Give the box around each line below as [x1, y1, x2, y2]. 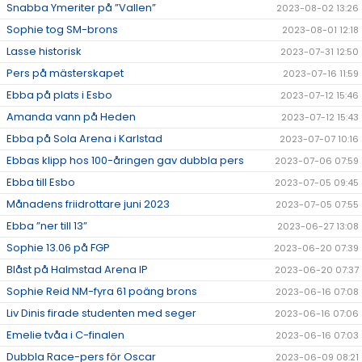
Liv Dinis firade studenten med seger [6, 305, 196, 322]
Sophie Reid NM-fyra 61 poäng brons [6, 284, 197, 300]
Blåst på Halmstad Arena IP [6, 262, 148, 278]
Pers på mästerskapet [6, 65, 124, 82]
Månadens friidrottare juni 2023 [6, 196, 170, 213]
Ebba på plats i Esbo [6, 87, 112, 103]
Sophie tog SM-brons [6, 22, 118, 38]
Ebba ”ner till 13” [6, 218, 87, 234]
